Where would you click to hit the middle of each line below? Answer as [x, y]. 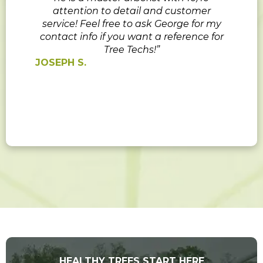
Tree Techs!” [131, 50]
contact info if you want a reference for [131, 37]
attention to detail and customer [131, 11]
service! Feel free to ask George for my [131, 24]
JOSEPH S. [61, 63]
